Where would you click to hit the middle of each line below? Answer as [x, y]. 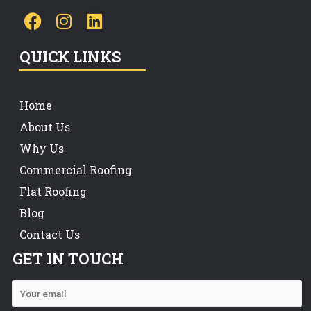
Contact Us [49, 234]
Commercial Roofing [75, 169]
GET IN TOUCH [68, 258]
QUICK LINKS [70, 56]
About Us [44, 126]
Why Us [41, 148]
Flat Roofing [53, 191]
